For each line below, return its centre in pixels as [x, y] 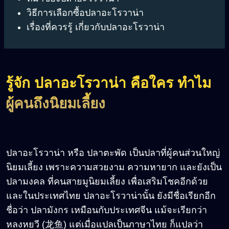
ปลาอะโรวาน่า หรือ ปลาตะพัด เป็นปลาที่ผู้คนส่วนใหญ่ [113, 153]
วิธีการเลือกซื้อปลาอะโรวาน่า [85, 13]
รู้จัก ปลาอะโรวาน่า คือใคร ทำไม [108, 83]
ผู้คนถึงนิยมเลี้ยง [55, 104]
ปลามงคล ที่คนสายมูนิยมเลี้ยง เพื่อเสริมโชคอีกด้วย [107, 181]
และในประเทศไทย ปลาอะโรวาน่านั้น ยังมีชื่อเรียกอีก [111, 196]
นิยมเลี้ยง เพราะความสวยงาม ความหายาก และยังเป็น [114, 167]
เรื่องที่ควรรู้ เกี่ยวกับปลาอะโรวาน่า [96, 27]
